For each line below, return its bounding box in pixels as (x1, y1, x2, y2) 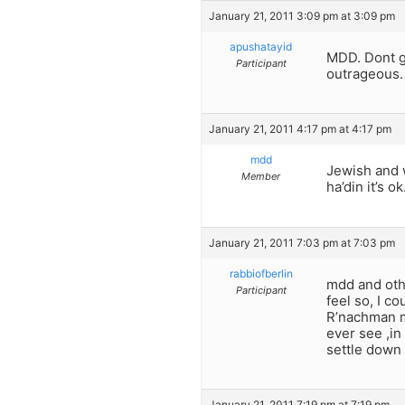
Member (241, 170, 280, 184)
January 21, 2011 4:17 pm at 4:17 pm (209, 122, 391, 137)
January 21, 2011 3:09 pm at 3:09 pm (209, 8, 395, 23)
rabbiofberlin (229, 266, 293, 280)
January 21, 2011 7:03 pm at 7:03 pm (209, 235, 395, 250)
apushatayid (230, 39, 292, 53)
